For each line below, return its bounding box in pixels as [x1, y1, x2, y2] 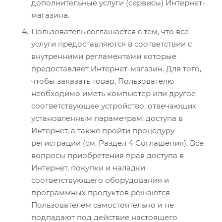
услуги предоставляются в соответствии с [31, 39, 192, 49]
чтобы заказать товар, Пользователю [31, 76, 174, 86]
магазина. [31, 10, 69, 20]
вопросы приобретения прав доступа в [31, 150, 184, 160]
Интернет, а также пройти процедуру [31, 125, 174, 135]
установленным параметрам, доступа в [31, 113, 183, 123]
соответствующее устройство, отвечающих [31, 101, 196, 111]
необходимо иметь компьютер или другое [31, 88, 196, 98]
